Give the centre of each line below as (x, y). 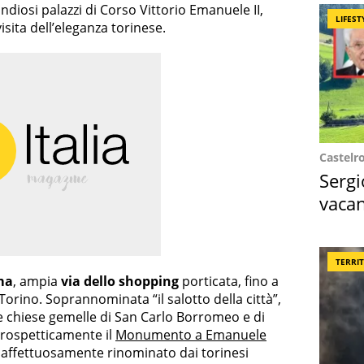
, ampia (37, 282)
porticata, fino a (229, 282)
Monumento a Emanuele (191, 335)
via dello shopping (120, 282)
